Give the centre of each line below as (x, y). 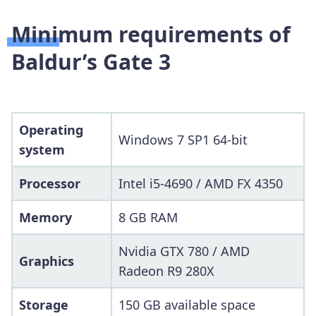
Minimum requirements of (151, 34)
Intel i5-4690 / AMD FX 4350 (201, 183)
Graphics (47, 261)
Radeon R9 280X (166, 271)
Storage (44, 304)
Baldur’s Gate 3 (91, 61)
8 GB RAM (148, 217)
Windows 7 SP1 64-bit (183, 139)
